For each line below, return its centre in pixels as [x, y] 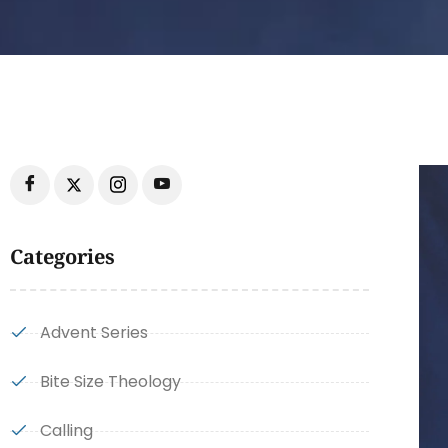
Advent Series [93, 332]
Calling [66, 430]
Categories [62, 256]
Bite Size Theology [110, 381]
